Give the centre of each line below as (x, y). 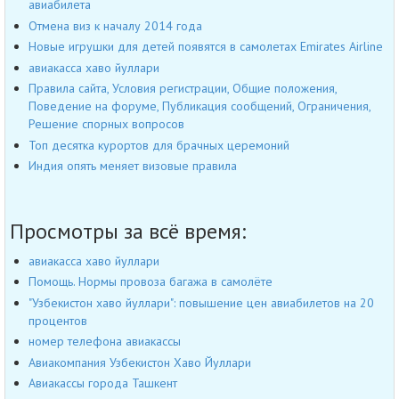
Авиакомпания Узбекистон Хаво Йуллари (140, 362)
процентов (58, 320)
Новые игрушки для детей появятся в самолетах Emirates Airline (206, 47)
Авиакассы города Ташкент (103, 383)
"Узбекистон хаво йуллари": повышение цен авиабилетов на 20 (201, 302)
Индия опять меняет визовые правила (133, 166)
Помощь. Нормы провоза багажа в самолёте (151, 282)
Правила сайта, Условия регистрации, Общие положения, (183, 89)
